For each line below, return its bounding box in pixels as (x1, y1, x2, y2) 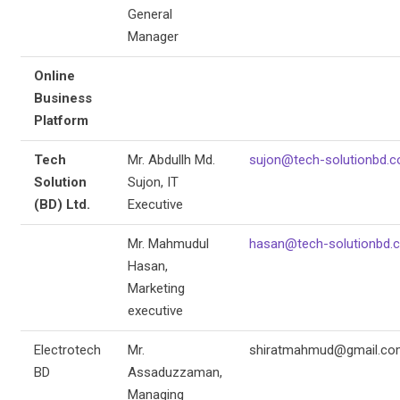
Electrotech (33, 341, 101, 358)
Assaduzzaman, (127, 363, 222, 380)
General (127, 5, 172, 22)
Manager (127, 28, 179, 45)
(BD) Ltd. (33, 196, 90, 212)
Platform (33, 112, 88, 129)
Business (33, 89, 92, 106)
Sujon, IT (127, 173, 179, 190)
